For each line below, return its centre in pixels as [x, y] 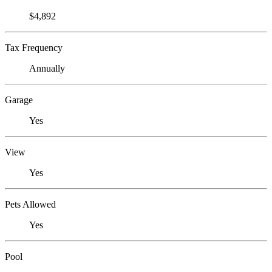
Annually [47, 69]
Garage [19, 100]
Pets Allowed [30, 205]
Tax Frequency [34, 48]
